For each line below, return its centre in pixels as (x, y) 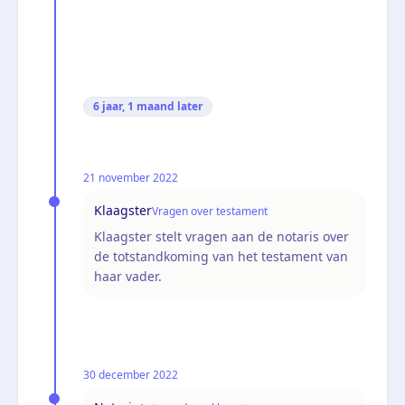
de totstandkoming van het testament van (221, 256)
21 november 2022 (131, 177)
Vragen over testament (210, 211)
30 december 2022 (131, 374)
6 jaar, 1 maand (134, 106)
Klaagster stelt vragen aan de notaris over (221, 236)
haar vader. (128, 276)
